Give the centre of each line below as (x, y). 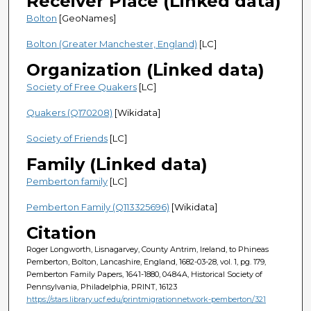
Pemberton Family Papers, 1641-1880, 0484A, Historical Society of (144, 274)
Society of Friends (67, 138)
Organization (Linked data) (145, 69)
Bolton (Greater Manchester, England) (111, 43)
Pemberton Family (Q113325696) (98, 207)
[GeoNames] (86, 18)
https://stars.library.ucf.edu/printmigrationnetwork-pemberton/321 (146, 299)
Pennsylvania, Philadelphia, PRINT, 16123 (101, 286)
